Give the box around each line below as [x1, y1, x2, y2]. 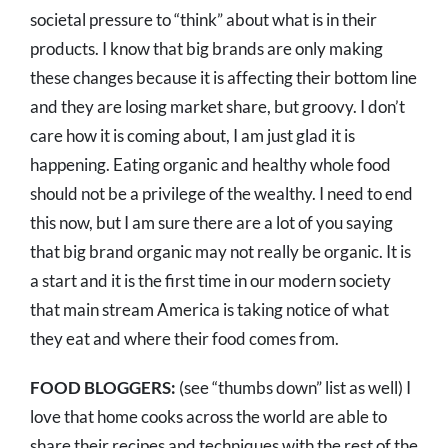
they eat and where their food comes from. [30, 328, 339, 350]
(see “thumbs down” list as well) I [179, 377, 411, 399]
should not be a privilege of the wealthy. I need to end [30, 183, 413, 205]
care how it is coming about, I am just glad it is [30, 125, 355, 147]
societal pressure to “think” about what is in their [30, 9, 377, 31]
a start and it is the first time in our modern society [30, 270, 391, 292]
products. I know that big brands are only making [30, 38, 383, 60]
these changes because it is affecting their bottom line [30, 67, 417, 89]
